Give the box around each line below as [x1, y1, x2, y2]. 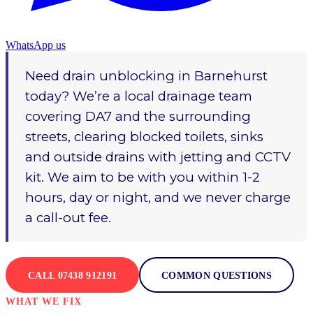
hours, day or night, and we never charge [25, 189, 291, 206]
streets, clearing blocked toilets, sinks [25, 129, 263, 145]
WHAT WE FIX [6, 296, 82, 307]
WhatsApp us [6, 39, 66, 52]
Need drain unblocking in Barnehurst [25, 68, 268, 85]
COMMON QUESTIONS [161, 270, 272, 282]
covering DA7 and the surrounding [25, 108, 251, 125]
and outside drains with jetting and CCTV [25, 149, 291, 166]
